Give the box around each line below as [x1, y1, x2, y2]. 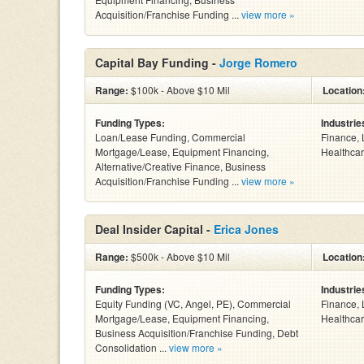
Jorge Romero [219, 54, 297, 71]
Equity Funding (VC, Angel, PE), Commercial [95, 297, 291, 310]
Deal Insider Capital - [95, 221, 214, 237]
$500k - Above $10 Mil [128, 249, 230, 263]
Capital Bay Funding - [95, 54, 219, 71]
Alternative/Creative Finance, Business [95, 159, 266, 173]
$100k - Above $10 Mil [128, 83, 230, 97]
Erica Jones [214, 221, 279, 237]
